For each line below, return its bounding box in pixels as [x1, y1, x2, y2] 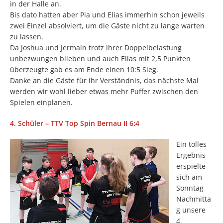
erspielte [176, 161, 206, 171]
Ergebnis [176, 150, 206, 160]
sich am [176, 172, 202, 182]
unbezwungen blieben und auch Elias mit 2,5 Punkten [10, 54, 191, 63]
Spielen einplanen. [10, 98, 73, 107]
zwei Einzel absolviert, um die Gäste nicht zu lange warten [10, 21, 205, 30]
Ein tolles [176, 139, 207, 149]
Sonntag [176, 183, 204, 193]
